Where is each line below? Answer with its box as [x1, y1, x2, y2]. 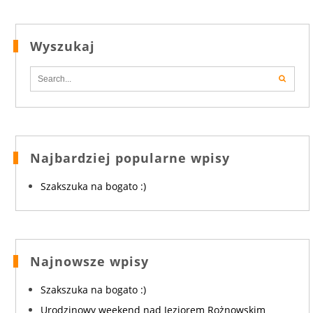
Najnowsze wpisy [29, 252, 149, 270]
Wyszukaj [29, 37, 95, 54]
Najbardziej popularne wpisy [29, 149, 230, 166]
